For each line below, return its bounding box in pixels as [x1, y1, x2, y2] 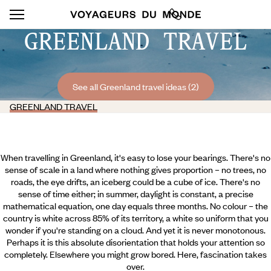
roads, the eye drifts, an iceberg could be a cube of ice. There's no [11, 175, 260, 188]
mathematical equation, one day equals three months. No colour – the [3, 200, 268, 212]
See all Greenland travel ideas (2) [72, 80, 199, 93]
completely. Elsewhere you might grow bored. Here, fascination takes [4, 248, 267, 260]
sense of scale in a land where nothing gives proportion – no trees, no [5, 163, 266, 175]
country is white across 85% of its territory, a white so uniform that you [2, 212, 269, 224]
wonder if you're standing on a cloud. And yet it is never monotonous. [5, 224, 266, 236]
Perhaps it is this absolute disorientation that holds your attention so [6, 236, 265, 248]
